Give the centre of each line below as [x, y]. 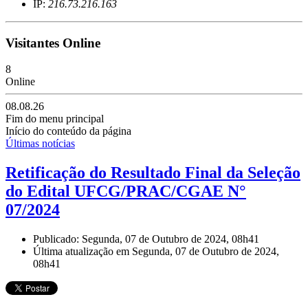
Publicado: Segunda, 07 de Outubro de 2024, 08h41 [146, 239]
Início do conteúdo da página [68, 131]
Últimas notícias [40, 144]
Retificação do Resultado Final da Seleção [153, 173]
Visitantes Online [53, 43]
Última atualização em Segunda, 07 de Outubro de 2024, [156, 252]
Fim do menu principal [55, 119]
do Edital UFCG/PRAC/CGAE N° [126, 191]
